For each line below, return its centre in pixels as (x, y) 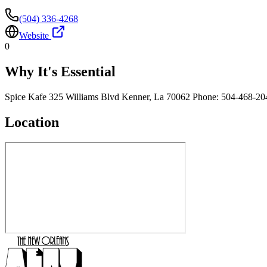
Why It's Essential (60, 71)
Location (32, 122)
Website (35, 35)
